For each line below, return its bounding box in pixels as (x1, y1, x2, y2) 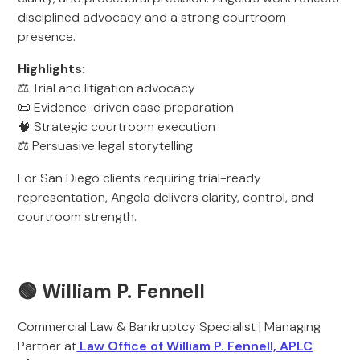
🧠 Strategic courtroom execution (18, 118, 216, 135)
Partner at (18, 337, 77, 354)
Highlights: (18, 60, 86, 77)
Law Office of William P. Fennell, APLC (76, 337, 313, 354)
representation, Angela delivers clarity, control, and (18, 189, 314, 206)
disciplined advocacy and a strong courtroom (18, 9, 287, 26)
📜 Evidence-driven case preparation (18, 99, 235, 116)
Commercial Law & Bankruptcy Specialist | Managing (18, 318, 321, 335)
